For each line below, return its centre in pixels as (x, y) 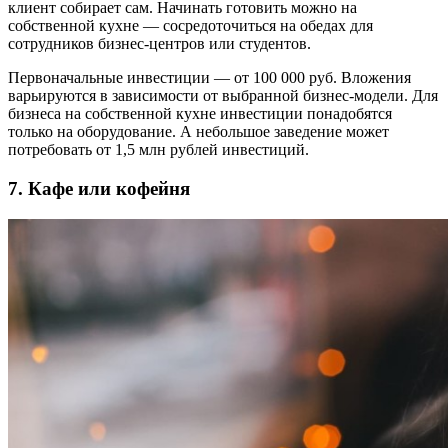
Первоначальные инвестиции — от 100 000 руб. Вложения (209, 78)
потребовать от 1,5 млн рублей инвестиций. (158, 150)
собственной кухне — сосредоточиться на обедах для (190, 26)
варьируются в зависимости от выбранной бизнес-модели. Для (223, 96)
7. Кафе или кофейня (99, 189)
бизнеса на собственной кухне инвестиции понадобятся (200, 114)
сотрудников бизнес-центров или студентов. (159, 44)
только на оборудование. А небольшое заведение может (198, 132)
